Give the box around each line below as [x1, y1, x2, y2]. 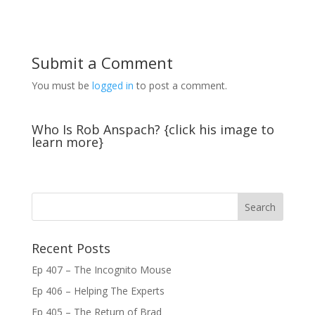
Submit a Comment [31, 52, 173, 73]
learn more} [31, 134, 103, 150]
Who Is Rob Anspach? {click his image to [31, 121, 274, 138]
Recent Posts [31, 240, 110, 257]
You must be [31, 79, 92, 92]
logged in [91, 79, 134, 92]
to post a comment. [133, 79, 227, 92]
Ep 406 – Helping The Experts [31, 284, 165, 297]
